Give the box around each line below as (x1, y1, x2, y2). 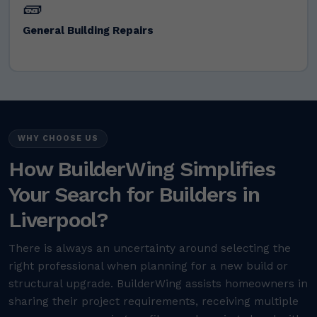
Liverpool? (8, 207, 108, 233)
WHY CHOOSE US (18, 134, 98, 144)
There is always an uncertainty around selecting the (8, 242, 291, 255)
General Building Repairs (22, 23, 154, 37)
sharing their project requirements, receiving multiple (8, 295, 299, 309)
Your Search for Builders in (8, 182, 260, 207)
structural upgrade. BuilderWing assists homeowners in (8, 277, 308, 291)
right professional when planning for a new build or (8, 260, 288, 273)
